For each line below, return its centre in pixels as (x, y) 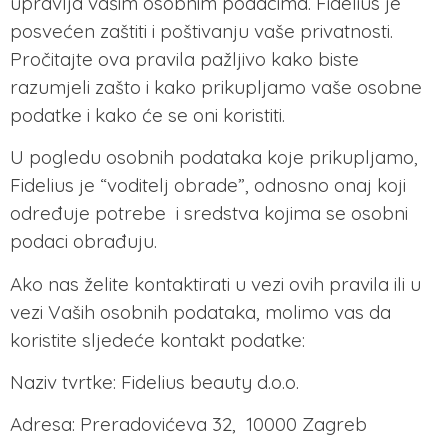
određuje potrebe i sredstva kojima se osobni (209, 213)
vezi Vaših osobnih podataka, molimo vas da (200, 311)
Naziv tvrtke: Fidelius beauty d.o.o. (154, 382)
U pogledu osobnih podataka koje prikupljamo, (214, 157)
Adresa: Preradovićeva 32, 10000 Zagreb (188, 424)
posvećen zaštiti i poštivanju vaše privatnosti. (201, 30)
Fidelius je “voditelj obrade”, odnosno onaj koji (208, 185)
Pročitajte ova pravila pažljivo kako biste (184, 58)
